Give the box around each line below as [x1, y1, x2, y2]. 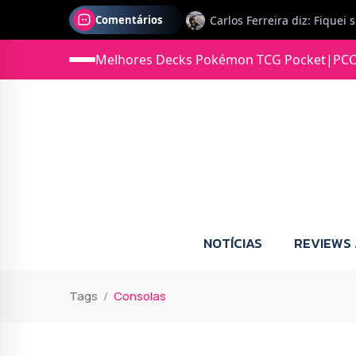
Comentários [95, 13, 162, 27]
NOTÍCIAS [203, 232, 262, 253]
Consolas [114, 287, 166, 304]
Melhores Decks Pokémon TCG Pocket [95, 51, 326, 68]
